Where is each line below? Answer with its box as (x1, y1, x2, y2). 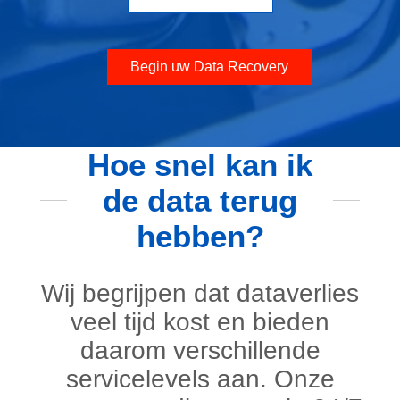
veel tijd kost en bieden (71, 307, 329, 336)
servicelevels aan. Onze (65, 364, 335, 393)
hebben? (136, 218, 264, 254)
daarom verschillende (79, 336, 321, 364)
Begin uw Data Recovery (129, 58, 288, 74)
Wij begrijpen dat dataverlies (41, 279, 359, 307)
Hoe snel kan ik (87, 146, 312, 182)
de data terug (103, 182, 297, 218)
